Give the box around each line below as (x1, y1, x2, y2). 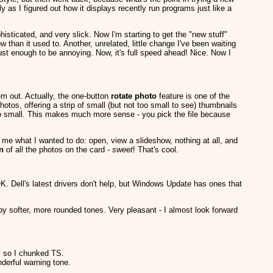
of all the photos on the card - (6, 145, 112, 154)
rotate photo (111, 91, 157, 101)
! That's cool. (133, 145, 179, 154)
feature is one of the (157, 91, 230, 101)
